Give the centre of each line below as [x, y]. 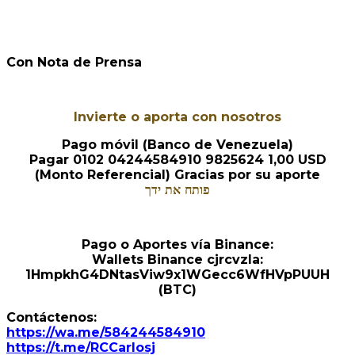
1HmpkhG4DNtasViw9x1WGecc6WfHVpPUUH [177, 275]
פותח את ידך [177, 190]
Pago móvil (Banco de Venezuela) [177, 145]
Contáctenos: [52, 318]
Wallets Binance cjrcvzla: [177, 260]
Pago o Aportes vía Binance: [177, 245]
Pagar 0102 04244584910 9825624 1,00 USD [177, 160]
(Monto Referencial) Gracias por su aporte [177, 175]
